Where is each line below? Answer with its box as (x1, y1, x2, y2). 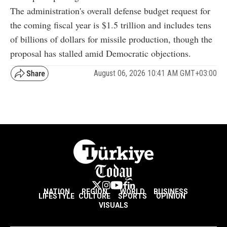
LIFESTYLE (39, 192, 74, 200)
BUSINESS (153, 187, 188, 196)
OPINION (156, 192, 185, 200)
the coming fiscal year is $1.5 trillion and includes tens (10, 18, 211, 31)
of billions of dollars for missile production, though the (10, 32, 212, 45)
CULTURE (79, 192, 110, 200)
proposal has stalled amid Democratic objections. (10, 47, 191, 59)
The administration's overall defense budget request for (10, 4, 210, 17)
